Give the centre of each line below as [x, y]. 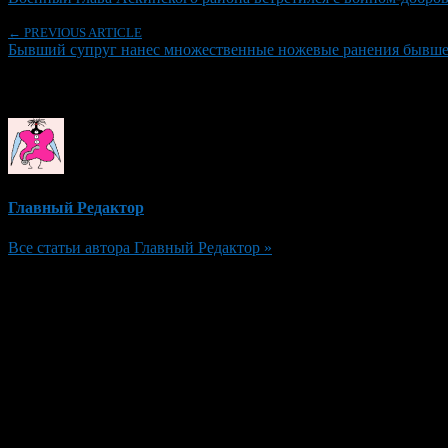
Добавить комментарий [111, 286]
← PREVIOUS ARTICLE [75, 32]
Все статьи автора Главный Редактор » [140, 247]
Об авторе [52, 88]
